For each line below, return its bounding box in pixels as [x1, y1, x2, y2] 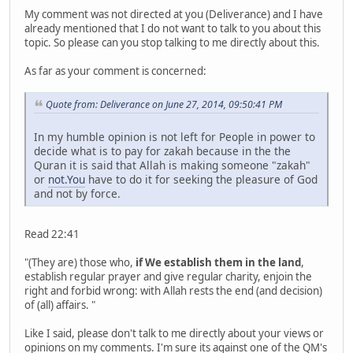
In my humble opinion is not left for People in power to [34, 128, 315, 144]
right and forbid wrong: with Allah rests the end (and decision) [24, 283, 322, 298]
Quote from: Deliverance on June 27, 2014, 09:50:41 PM [46, 98, 282, 112]
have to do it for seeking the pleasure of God [85, 171, 318, 187]
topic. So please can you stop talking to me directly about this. [24, 35, 320, 50]
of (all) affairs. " [24, 297, 95, 312]
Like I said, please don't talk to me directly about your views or [24, 325, 324, 340]
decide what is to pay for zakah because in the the [34, 143, 291, 158]
